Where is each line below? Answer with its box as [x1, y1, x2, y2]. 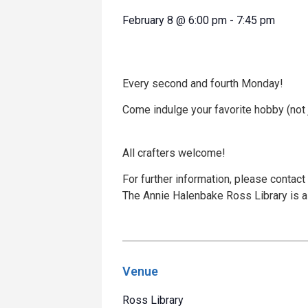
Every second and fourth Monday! [122, 76, 283, 90]
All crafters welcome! [122, 146, 225, 159]
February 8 [122, 13, 173, 27]
